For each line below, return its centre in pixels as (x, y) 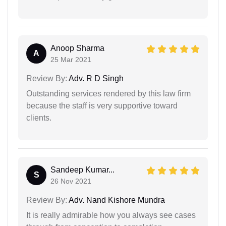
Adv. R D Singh (95, 78)
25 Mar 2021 (71, 59)
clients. (39, 118)
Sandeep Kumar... (82, 169)
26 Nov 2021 (71, 181)
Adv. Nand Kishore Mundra (116, 200)
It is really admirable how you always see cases (111, 215)
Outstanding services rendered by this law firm (108, 93)
